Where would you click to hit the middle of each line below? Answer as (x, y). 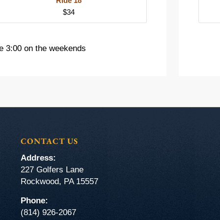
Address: (38, 158)
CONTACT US (49, 141)
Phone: (34, 200)
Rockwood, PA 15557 (59, 182)
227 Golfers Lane (52, 170)
